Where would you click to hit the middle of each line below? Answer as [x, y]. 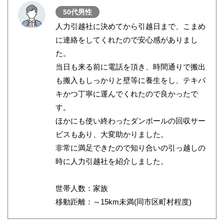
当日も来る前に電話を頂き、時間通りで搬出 [130, 67]
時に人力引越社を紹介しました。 [112, 161]
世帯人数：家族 [82, 188]
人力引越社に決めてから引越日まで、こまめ [130, 26]
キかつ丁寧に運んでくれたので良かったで [127, 94]
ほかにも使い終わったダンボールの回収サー [130, 121]
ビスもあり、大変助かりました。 [112, 134]
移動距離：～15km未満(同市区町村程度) [123, 202]
